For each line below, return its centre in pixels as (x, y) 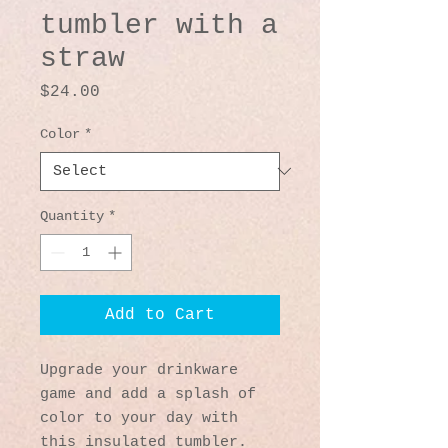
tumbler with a (159, 25)
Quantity (72, 215)
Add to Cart (160, 314)
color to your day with (139, 418)
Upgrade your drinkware (139, 370)
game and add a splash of (148, 394)
